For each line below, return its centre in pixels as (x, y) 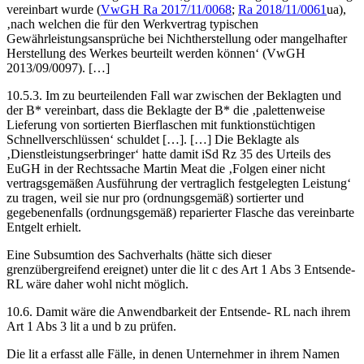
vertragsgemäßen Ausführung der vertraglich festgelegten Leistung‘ (179, 183)
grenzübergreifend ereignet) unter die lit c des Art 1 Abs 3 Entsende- (181, 269)
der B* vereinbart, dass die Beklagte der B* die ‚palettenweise (166, 110)
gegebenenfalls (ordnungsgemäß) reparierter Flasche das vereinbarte (180, 212)
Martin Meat (175, 168)
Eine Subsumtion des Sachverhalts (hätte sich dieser (139, 254)
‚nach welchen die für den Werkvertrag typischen (132, 24)
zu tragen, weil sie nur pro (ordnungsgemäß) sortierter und (155, 197)
